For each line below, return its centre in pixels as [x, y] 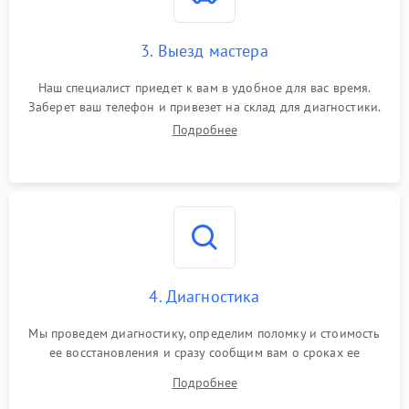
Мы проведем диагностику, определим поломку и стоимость [204, 333]
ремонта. [204, 371]
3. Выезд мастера [204, 50]
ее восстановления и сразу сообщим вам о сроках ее [204, 352]
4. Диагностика [204, 296]
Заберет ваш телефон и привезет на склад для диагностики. [204, 106]
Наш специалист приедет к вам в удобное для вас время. [204, 87]
